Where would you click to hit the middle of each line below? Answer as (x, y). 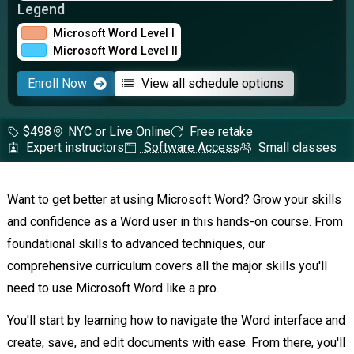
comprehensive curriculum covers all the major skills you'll (167, 266)
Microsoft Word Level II (115, 50)
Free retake (220, 131)
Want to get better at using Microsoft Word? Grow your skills (174, 200)
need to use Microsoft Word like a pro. (114, 288)
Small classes (296, 147)
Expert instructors (74, 147)
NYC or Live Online (119, 131)
